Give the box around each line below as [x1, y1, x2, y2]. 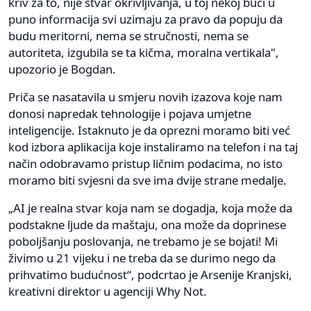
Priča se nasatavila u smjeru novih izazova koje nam [8, 88, 283, 105]
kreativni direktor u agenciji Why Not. [8, 283, 207, 299]
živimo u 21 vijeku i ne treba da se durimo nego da [8, 249, 276, 266]
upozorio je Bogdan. [8, 60, 116, 77]
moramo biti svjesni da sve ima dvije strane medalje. [8, 171, 287, 188]
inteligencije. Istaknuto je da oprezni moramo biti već [8, 121, 290, 138]
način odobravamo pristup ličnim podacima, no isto [8, 155, 283, 171]
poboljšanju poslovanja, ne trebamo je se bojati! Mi [8, 233, 278, 249]
